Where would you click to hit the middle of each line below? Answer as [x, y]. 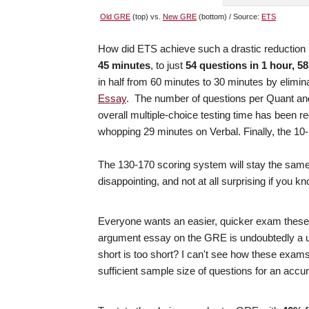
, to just [168, 66]
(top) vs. [147, 17]
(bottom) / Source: [229, 17]
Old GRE [115, 17]
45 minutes [124, 66]
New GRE [180, 17]
